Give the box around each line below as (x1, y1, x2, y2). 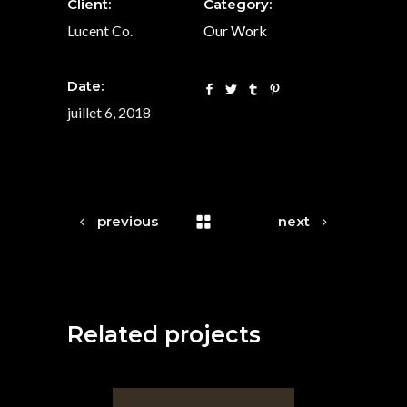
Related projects (67, 321, 261, 349)
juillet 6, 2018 (67, 104, 151, 122)
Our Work (203, 22, 267, 40)
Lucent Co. (67, 22, 133, 40)
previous (97, 213, 158, 231)
